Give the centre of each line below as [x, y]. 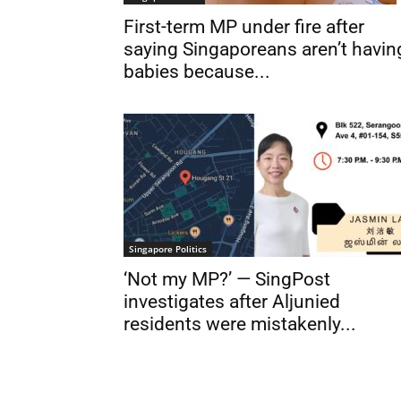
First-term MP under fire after [244, 26]
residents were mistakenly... [240, 324]
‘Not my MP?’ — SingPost [227, 279]
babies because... [197, 71]
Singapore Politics [168, 248]
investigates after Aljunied [232, 301]
